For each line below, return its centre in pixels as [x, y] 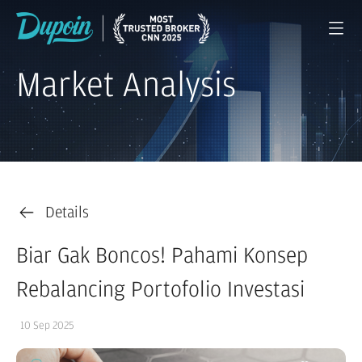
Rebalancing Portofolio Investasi [160, 290]
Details [67, 213]
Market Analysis [126, 86]
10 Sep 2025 [47, 326]
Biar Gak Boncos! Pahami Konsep [162, 256]
